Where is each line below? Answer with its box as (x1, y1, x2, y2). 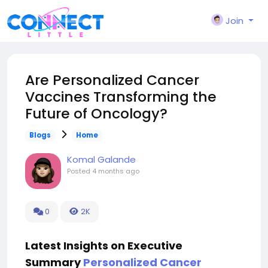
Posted (67, 166, 92, 176)
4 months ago (92, 166, 139, 176)
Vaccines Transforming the (25, 87, 217, 106)
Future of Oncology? (25, 103, 167, 123)
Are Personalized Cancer (25, 70, 199, 90)
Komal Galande (67, 153, 136, 166)
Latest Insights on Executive (25, 238, 182, 253)
